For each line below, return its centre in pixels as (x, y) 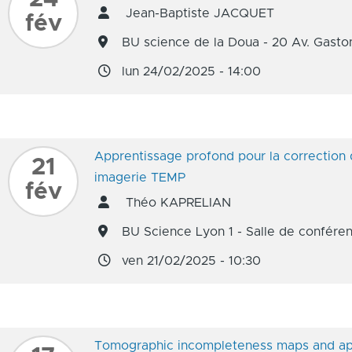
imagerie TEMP (140, 178)
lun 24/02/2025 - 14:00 (191, 71)
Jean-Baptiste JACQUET (198, 13)
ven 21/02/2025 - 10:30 (191, 261)
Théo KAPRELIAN (176, 203)
